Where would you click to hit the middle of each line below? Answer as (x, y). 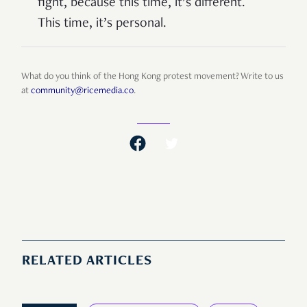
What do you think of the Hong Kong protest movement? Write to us (152, 77)
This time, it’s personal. (102, 24)
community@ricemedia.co (82, 91)
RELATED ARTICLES (87, 262)
